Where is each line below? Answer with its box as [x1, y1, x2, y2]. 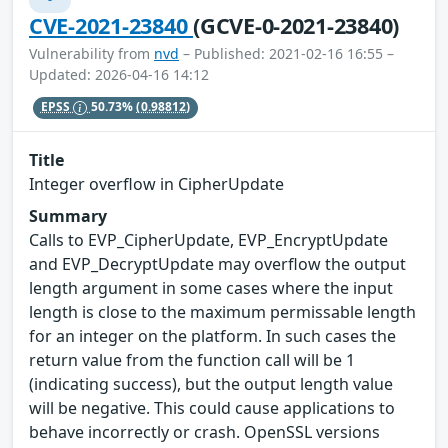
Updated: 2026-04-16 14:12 [29, 64, 209, 84]
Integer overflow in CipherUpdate [29, 172, 284, 195]
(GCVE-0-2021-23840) [193, 10, 400, 40]
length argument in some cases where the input [29, 276, 393, 299]
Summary [29, 204, 107, 227]
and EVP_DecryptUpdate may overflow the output [29, 252, 406, 275]
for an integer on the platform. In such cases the [29, 324, 396, 347]
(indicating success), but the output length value [29, 372, 393, 395]
